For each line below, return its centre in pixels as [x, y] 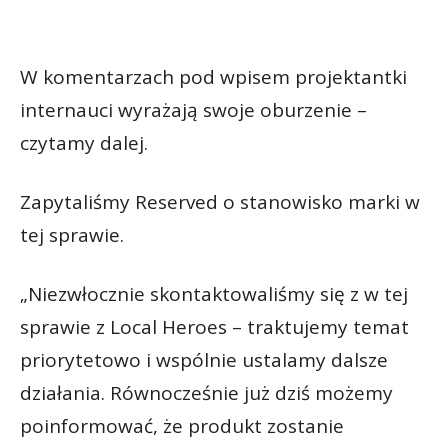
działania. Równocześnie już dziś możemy [206, 392]
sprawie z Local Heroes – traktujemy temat [214, 326]
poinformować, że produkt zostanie [182, 425]
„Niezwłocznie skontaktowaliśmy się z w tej [214, 293]
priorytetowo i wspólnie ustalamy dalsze [204, 359]
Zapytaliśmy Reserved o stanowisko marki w [220, 201]
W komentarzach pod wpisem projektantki [213, 76]
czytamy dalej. [84, 142]
